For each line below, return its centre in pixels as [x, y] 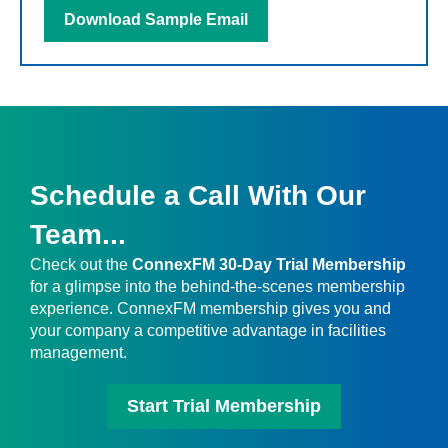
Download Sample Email [156, 19]
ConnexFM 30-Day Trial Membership [269, 264]
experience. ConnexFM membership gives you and [210, 308]
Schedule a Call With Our [198, 195]
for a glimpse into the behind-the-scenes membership [217, 286]
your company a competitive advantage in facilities [208, 330]
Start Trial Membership [224, 405]
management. [78, 352]
